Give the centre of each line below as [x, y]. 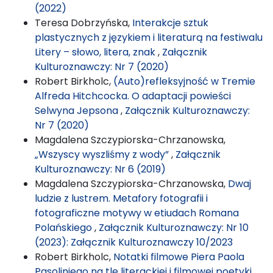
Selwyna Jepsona [78, 110]
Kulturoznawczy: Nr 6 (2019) [100, 169]
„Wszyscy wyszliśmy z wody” [103, 154]
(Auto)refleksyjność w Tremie [184, 81]
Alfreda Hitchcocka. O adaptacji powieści [133, 96]
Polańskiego [65, 227]
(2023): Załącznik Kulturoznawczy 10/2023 [134, 242]
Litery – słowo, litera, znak [96, 52]
